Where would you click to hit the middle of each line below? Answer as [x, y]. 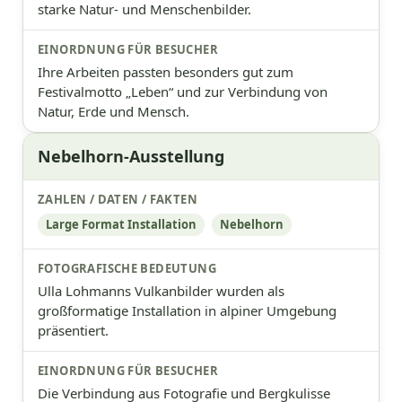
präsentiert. [73, 330]
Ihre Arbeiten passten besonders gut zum [166, 71]
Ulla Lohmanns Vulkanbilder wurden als [161, 290]
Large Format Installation [121, 224]
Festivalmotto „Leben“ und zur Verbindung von [183, 91]
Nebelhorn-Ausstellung [131, 156]
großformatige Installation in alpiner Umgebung [187, 310]
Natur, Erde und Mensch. [114, 111]
